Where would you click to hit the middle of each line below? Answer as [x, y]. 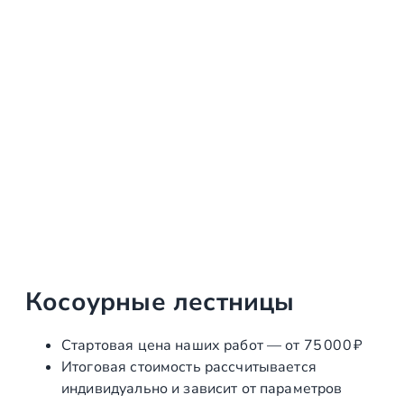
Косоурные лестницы [160, 302]
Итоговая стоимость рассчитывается [189, 367]
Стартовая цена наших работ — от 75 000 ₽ [212, 345]
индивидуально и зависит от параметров [202, 388]
